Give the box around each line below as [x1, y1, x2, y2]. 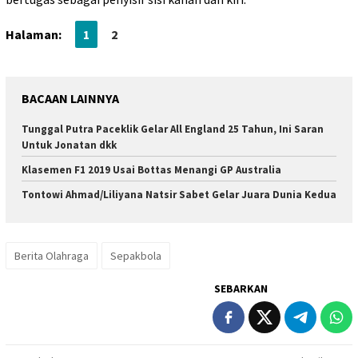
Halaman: [6, 26, 62, 43]
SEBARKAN [214, 280, 268, 296]
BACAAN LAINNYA [22, 90, 119, 107]
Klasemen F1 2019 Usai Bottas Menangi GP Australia [22, 163, 281, 177]
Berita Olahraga [14, 248, 89, 263]
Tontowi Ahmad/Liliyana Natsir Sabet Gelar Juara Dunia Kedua [22, 188, 336, 202]
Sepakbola [110, 248, 161, 263]
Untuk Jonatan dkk [22, 138, 117, 153]
